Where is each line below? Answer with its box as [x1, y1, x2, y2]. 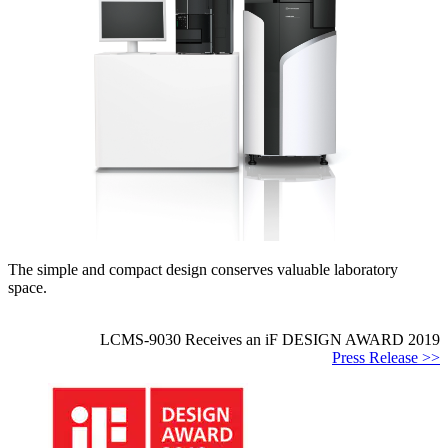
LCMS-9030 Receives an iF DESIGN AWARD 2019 [100, 331, 440, 349]
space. [8, 279, 47, 297]
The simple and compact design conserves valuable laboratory [8, 261, 398, 279]
